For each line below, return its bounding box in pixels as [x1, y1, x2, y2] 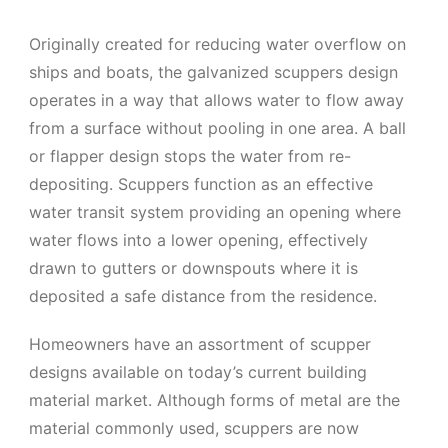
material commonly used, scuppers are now [29, 417, 360, 438]
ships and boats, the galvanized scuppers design [29, 61, 399, 82]
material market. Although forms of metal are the [29, 389, 401, 410]
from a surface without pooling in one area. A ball [29, 117, 407, 138]
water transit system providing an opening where [29, 201, 402, 222]
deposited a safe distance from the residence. [29, 285, 378, 306]
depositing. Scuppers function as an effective [29, 173, 374, 194]
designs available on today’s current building [29, 361, 368, 382]
